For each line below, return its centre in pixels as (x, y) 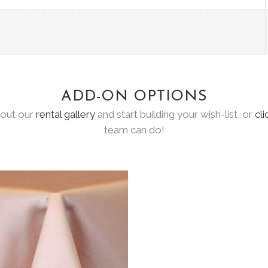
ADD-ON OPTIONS (134, 97)
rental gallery (65, 114)
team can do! (134, 130)
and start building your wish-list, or (175, 114)
